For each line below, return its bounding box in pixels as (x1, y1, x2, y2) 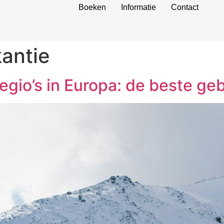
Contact (170, 3, 198, 11)
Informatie (120, 3, 156, 11)
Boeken (78, 3, 106, 11)
